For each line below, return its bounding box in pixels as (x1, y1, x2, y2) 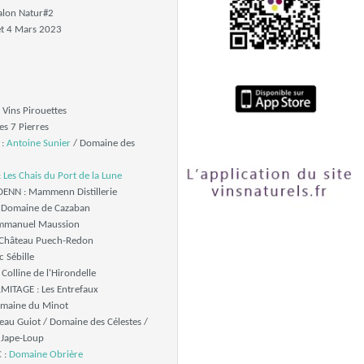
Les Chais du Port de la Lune (2, 171, 122, 181)
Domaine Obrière (8, 349, 83, 360)
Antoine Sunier (6, 138, 71, 149)
